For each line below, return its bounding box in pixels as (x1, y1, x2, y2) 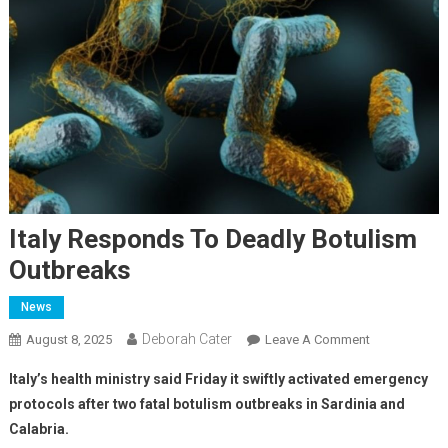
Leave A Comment (264, 331, 370, 347)
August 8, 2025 (25, 331, 112, 347)
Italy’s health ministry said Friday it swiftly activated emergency (8, 370, 428, 387)
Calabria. (8, 420, 69, 437)
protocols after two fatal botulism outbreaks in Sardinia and (8, 395, 405, 412)
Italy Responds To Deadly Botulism (8, 223, 417, 254)
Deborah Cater (141, 330, 232, 347)
